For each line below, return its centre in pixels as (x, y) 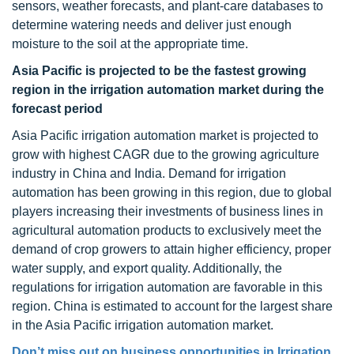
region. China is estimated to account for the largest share (172, 306)
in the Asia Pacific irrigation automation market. (143, 325)
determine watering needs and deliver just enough (152, 25)
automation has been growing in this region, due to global (172, 192)
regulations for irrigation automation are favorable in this (167, 287)
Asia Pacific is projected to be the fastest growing (159, 71)
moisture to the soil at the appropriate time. (130, 44)
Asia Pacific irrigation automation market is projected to (165, 136)
